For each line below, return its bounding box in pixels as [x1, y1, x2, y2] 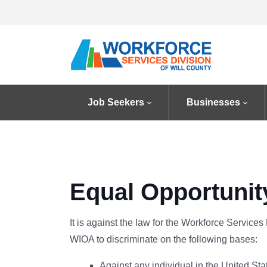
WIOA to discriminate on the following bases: [70, 234, 257, 244]
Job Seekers [88, 97, 144, 107]
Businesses [187, 97, 240, 107]
